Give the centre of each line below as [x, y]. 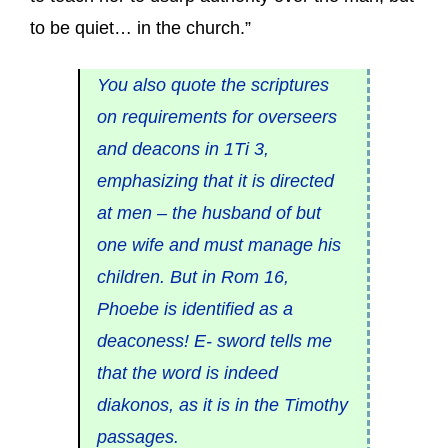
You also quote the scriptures [212, 84]
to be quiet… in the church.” [140, 27]
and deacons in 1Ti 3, [182, 148]
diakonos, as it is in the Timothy [222, 404]
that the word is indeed [187, 372]
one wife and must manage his [218, 244]
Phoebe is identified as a [194, 308]
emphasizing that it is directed [215, 180]
